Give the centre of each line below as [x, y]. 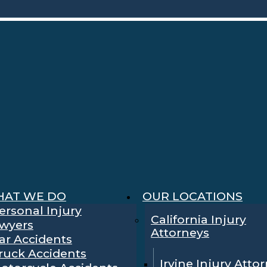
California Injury [198, 220]
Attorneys [180, 233]
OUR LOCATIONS [193, 196]
